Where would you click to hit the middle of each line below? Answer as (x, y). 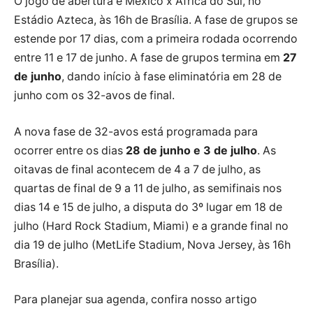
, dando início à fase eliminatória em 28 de (172, 77)
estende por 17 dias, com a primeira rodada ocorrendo (156, 39)
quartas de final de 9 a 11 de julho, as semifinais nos (148, 188)
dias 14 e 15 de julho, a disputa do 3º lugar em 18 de (148, 207)
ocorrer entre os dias (70, 150)
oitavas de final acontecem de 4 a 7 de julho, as (137, 169)
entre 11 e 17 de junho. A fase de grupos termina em (148, 58)
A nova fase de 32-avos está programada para (136, 131)
